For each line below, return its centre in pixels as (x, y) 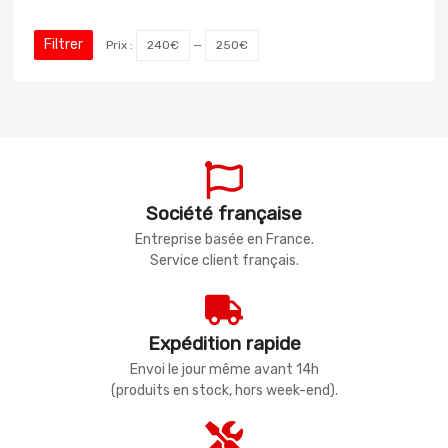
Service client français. (224, 261)
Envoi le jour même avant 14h (224, 370)
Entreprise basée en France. (224, 240)
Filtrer (63, 45)
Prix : (121, 45)
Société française (224, 214)
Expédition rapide (224, 344)
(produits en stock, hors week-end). (224, 391)
